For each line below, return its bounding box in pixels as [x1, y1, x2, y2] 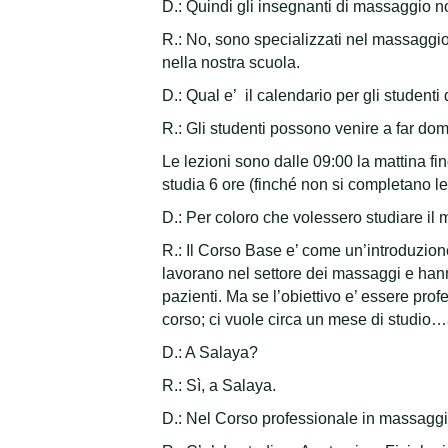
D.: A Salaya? [162, 344, 258, 362]
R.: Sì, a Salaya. [162, 377, 276, 395]
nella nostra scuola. [162, 54, 300, 72]
